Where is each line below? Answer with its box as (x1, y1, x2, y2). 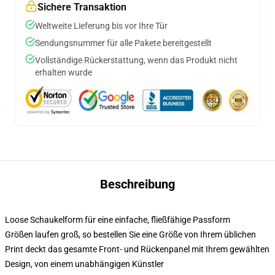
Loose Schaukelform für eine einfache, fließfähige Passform (5, 215, 230, 225)
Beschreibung (100, 177, 175, 192)
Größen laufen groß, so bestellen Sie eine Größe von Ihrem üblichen (5, 230, 256, 239)
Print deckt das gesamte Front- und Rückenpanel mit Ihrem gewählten (5, 244, 269, 254)
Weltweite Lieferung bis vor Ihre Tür (35, 21, 168, 31)
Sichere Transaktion (37, 1, 126, 13)
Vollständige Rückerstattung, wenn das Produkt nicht (35, 55, 238, 65)
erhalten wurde (35, 68, 92, 77)
